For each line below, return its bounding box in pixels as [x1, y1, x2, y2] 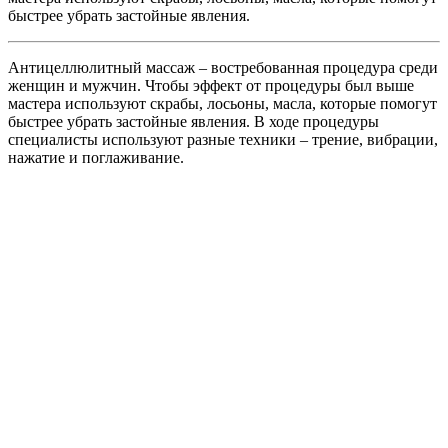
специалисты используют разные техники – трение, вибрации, [8, 130, 438, 148]
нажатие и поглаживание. [8, 148, 184, 166]
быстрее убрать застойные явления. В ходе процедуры [8, 112, 379, 130]
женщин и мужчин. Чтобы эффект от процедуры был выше [8, 76, 414, 94]
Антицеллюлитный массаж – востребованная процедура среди [8, 58, 438, 76]
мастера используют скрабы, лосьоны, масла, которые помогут [8, 94, 437, 112]
